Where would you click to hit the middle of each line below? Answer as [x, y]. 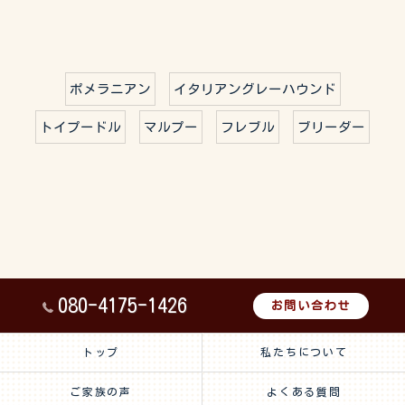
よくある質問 [304, 392]
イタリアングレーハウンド [254, 89]
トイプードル [80, 127]
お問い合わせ [311, 305]
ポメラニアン [110, 89]
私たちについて [304, 352]
